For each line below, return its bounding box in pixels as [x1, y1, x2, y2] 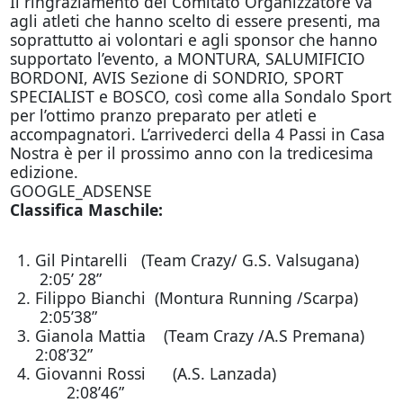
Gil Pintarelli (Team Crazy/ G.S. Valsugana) [34, 249, 386, 271]
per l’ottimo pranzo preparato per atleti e [9, 104, 317, 126]
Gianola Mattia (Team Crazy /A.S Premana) [34, 325, 391, 346]
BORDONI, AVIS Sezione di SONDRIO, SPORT [9, 67, 344, 88]
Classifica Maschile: [9, 199, 163, 220]
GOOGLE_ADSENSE [9, 180, 152, 201]
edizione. [9, 161, 78, 183]
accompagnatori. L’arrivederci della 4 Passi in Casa [9, 123, 385, 145]
